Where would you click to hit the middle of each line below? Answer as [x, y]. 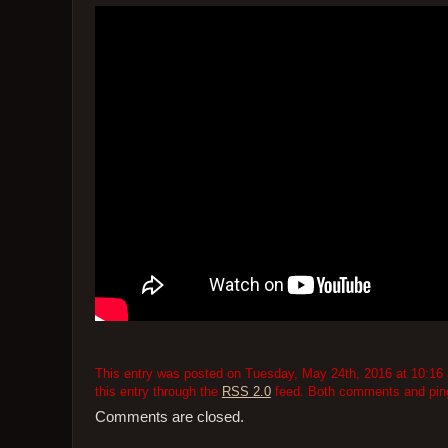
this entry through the [158, 391]
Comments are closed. [169, 417]
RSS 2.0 [246, 391]
